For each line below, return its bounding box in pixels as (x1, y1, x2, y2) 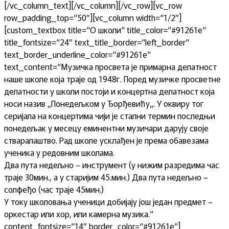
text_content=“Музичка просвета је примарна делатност (4, 60, 217, 73)
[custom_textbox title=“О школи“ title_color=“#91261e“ (4, 24, 206, 36)
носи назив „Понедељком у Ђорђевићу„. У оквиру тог (4, 97, 204, 109)
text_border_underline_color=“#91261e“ (4, 48, 151, 60)
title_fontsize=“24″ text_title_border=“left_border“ (4, 36, 189, 48)
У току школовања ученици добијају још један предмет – (4, 195, 213, 208)
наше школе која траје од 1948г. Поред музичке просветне (4, 73, 221, 85)
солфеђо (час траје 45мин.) (4, 183, 104, 195)
